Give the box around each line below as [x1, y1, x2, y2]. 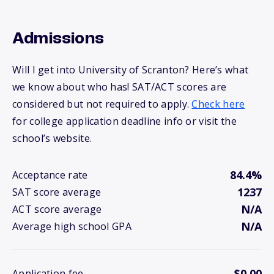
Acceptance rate [12, 168, 88, 182]
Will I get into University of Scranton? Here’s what [12, 63, 249, 77]
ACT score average [12, 202, 102, 217]
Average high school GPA [12, 220, 131, 234]
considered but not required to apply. [12, 97, 192, 111]
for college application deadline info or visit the [12, 114, 237, 128]
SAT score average [12, 185, 102, 199]
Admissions [12, 31, 104, 48]
